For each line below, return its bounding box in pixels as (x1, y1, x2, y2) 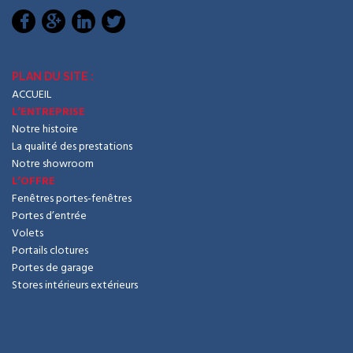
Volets (12, 224, 43, 243)
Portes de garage (12, 258, 94, 277)
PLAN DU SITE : (12, 69, 94, 83)
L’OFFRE (12, 172, 55, 191)
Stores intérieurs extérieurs (12, 276, 138, 295)
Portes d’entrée (12, 206, 87, 225)
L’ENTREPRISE (12, 102, 85, 121)
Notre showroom (12, 154, 94, 173)
